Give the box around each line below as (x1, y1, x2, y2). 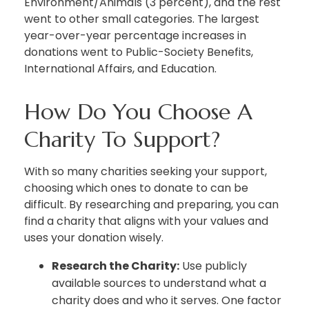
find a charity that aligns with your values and (24, 213, 268, 230)
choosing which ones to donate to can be (24, 180, 248, 197)
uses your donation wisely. (24, 230, 163, 246)
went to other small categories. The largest (24, 11, 259, 28)
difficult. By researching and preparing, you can (24, 197, 279, 213)
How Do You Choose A (24, 98, 252, 126)
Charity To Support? (24, 126, 220, 154)
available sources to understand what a (52, 275, 266, 292)
